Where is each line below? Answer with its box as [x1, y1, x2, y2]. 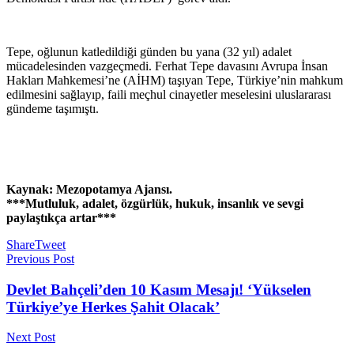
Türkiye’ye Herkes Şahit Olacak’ [6, 298, 220, 315]
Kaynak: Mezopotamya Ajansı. [6, 183, 172, 196]
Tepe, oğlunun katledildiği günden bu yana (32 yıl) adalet [6, 45, 292, 58]
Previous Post [6, 252, 74, 265]
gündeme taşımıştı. [6, 102, 99, 115]
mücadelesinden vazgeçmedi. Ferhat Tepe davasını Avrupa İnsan [6, 59, 328, 73]
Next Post [6, 330, 55, 345]
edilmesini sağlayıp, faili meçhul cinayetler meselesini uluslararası [6, 88, 331, 101]
